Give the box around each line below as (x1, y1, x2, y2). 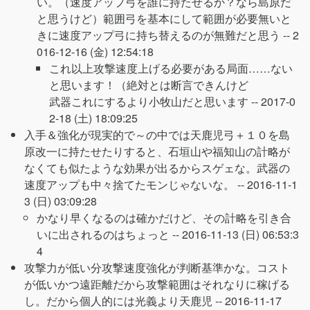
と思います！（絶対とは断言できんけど (49, 77, 248, 93)
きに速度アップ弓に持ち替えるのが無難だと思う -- (37, 27, 293, 43)
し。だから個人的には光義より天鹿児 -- (24, 293, 225, 309)
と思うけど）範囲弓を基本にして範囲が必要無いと (37, 10, 291, 26)
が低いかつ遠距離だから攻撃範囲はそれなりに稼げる (24, 276, 290, 292)
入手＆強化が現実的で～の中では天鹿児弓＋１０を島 (24, 127, 290, 143)
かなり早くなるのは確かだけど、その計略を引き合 (37, 210, 291, 226)
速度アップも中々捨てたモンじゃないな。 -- (24, 176, 247, 192)
